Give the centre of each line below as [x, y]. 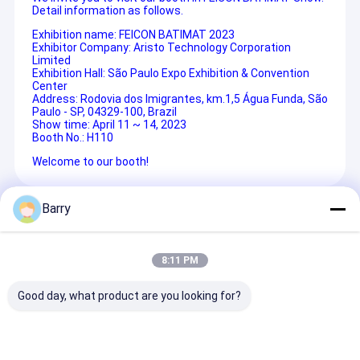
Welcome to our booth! [90, 162]
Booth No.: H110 [72, 138]
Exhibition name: [75, 35]
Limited [51, 61]
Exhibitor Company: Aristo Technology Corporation [161, 48]
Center [49, 86]
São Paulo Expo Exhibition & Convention [208, 74]
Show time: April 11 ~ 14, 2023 [109, 125]
